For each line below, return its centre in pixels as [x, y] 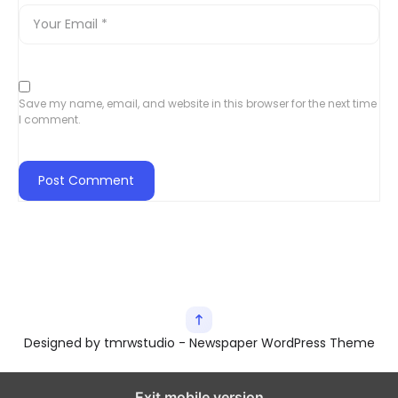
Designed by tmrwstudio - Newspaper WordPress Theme [199, 343]
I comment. [50, 120]
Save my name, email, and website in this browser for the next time [198, 104]
